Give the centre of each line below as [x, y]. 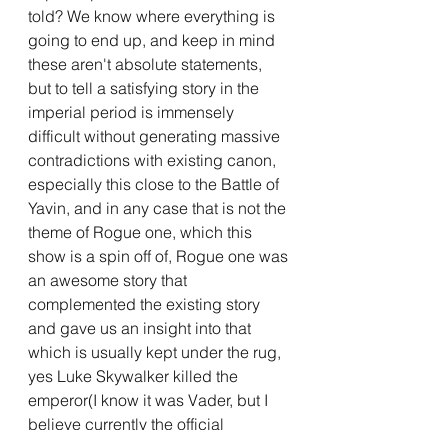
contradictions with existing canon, [154, 159]
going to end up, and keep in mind [153, 39]
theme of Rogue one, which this [142, 231]
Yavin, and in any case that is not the [159, 207]
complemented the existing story [146, 303]
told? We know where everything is [153, 15]
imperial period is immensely [133, 111]
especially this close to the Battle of [155, 183]
